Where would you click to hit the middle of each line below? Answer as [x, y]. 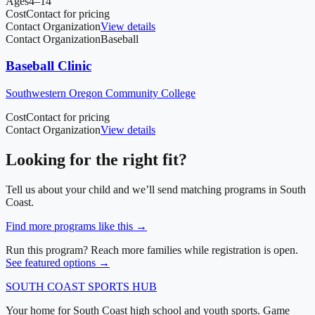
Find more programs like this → [76, 226]
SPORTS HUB [121, 286]
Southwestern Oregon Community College [101, 93]
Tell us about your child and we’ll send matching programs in [143, 189]
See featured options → [58, 262]
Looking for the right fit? [96, 159]
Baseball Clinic [49, 66]
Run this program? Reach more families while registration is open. [152, 250]
